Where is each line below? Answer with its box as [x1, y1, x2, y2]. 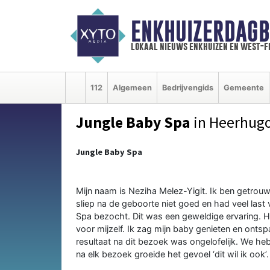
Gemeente [224, 83, 264, 92]
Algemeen [113, 83, 152, 92]
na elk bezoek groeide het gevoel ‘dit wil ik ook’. [76, 248, 269, 259]
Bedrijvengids [162, 83, 213, 92]
